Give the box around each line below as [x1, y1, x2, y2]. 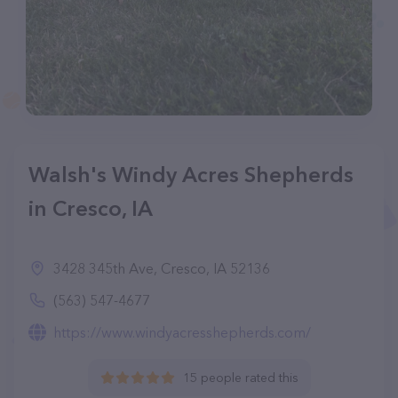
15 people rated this [182, 370, 298, 386]
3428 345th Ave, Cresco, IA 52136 [53, 259, 270, 277]
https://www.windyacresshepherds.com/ [53, 323, 311, 341]
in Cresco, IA [28, 195, 153, 221]
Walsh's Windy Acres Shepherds [28, 162, 354, 187]
